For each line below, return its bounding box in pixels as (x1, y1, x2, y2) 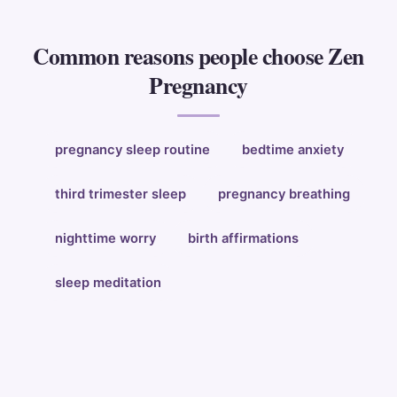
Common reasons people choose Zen (33, 39, 364, 74)
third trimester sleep (55, 186, 186, 203)
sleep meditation (55, 275, 161, 292)
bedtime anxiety (242, 142, 344, 159)
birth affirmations (188, 230, 299, 247)
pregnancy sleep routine (55, 142, 210, 159)
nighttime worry (55, 230, 156, 247)
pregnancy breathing (218, 186, 350, 203)
